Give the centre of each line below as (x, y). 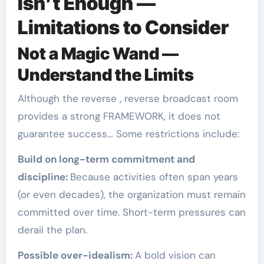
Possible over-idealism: (76, 255)
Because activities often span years (154, 176)
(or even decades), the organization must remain (131, 194)
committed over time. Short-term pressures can (131, 212)
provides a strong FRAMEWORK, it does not (119, 116)
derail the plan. (52, 230)
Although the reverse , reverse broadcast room (128, 98)
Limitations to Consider (123, 27)
